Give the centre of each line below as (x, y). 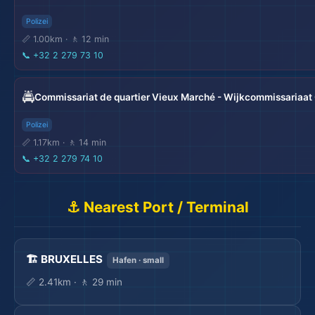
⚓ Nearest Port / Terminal (157, 207)
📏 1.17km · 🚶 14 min (64, 142)
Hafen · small (138, 260)
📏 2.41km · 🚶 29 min (74, 282)
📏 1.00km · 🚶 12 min (65, 39)
